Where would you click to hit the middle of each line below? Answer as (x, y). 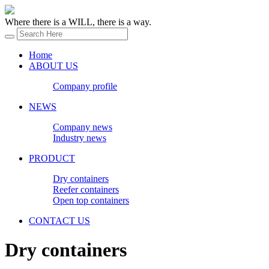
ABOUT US (53, 66)
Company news (83, 127)
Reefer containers (86, 189)
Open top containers (91, 200)
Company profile (85, 86)
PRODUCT (52, 158)
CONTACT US (59, 221)
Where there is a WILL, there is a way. (78, 22)
